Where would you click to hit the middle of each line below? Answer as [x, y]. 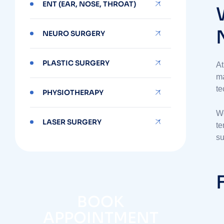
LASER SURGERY [72, 122]
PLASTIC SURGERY [76, 63]
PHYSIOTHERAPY [73, 92]
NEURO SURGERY [74, 33]
